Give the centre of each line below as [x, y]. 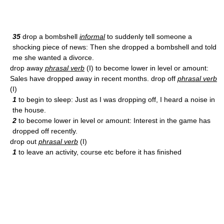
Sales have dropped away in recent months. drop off [94, 78]
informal [92, 36]
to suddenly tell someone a [148, 36]
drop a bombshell [50, 36]
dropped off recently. [45, 131]
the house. [29, 110]
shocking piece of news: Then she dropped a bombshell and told [114, 47]
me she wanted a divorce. [53, 57]
